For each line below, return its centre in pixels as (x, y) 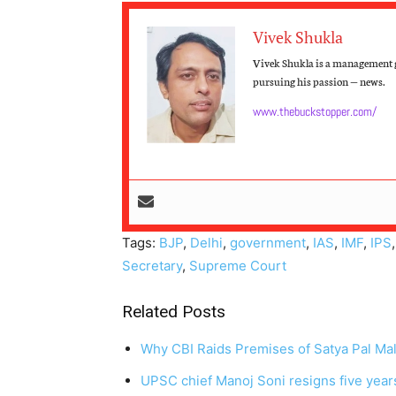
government (268, 242)
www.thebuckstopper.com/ (315, 112)
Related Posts (174, 311)
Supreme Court (238, 265)
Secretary (152, 265)
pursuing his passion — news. (319, 81)
